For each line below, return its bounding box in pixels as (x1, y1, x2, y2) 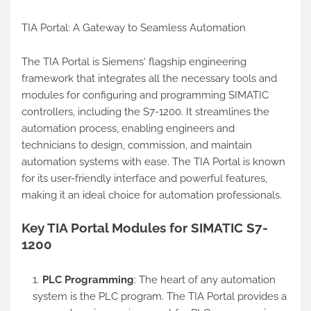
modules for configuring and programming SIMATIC (22, 89, 269, 101)
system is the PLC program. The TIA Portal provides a (33, 290, 287, 303)
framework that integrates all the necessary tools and (22, 72, 277, 85)
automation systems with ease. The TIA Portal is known (22, 155, 285, 168)
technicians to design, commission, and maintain (22, 139, 252, 151)
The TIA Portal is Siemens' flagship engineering (22, 56, 246, 68)
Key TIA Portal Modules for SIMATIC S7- (22, 220, 268, 235)
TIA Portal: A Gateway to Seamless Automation (22, 22, 246, 34)
